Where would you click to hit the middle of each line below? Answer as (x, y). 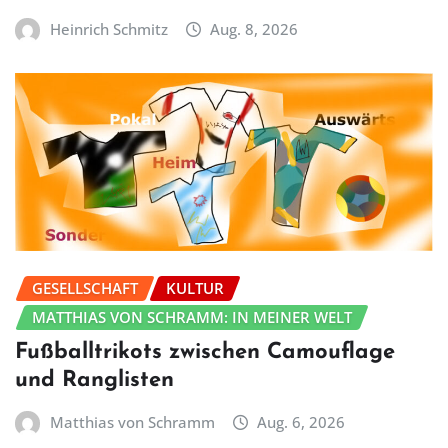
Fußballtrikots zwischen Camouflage (205, 353)
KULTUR (195, 287)
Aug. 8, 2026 (254, 28)
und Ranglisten (94, 381)
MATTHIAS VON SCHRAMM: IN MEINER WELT (192, 316)
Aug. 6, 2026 (301, 422)
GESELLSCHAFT (85, 287)
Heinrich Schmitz (108, 28)
